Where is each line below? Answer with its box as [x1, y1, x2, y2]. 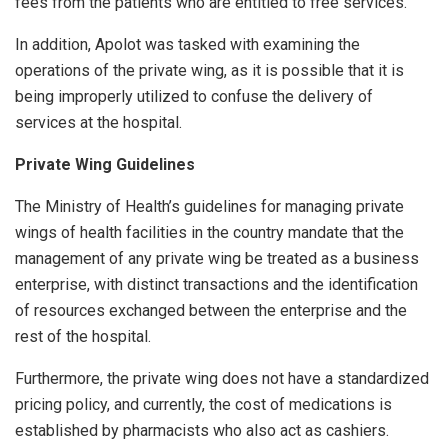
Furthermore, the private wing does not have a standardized [15, 369, 429, 389]
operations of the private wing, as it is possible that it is [15, 61, 404, 81]
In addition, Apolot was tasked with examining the [15, 35, 360, 55]
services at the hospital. [15, 113, 182, 133]
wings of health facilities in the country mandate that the [15, 223, 404, 243]
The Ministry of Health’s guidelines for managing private [15, 197, 404, 217]
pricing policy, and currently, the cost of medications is [15, 395, 392, 415]
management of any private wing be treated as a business [15, 249, 419, 269]
